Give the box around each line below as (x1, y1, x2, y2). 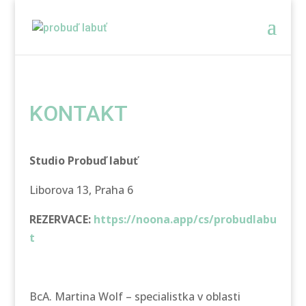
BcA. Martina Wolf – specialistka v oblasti (29, 289, 240, 304)
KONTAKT (29, 100, 128, 126)
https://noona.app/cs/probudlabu (93, 212, 277, 227)
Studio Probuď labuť (29, 153, 138, 168)
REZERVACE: (29, 212, 94, 227)
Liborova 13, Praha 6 (29, 182, 133, 197)
